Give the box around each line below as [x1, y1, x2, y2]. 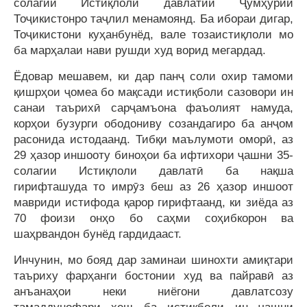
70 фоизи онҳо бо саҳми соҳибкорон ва [14, 212, 293, 225]
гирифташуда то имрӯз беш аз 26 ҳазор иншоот [14, 180, 293, 193]
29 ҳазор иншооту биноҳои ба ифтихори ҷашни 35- [14, 149, 293, 162]
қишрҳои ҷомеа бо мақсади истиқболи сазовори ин [14, 86, 293, 99]
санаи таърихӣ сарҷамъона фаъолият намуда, [14, 101, 293, 114]
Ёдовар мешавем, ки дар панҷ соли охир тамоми [14, 70, 293, 83]
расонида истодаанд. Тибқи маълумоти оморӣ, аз [14, 133, 293, 146]
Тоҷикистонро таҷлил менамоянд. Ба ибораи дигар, [14, 12, 293, 25]
